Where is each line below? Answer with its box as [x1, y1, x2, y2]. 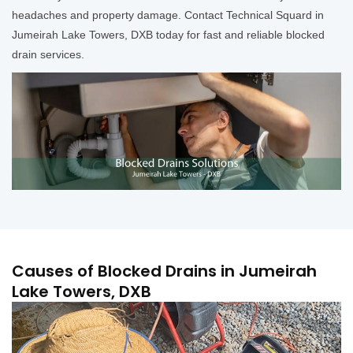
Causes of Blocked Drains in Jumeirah [12, 260, 317, 283]
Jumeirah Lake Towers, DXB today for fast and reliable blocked [12, 28, 325, 41]
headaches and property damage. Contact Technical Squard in [12, 8, 324, 21]
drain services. [12, 47, 84, 61]
